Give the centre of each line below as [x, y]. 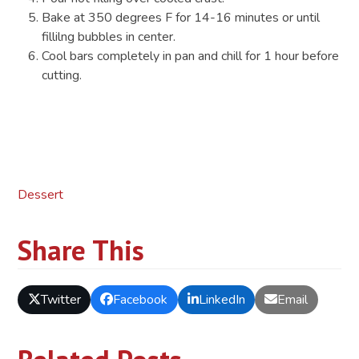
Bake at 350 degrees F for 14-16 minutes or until [181, 17]
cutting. [62, 75]
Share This [81, 250]
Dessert [41, 194]
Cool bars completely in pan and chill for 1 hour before [191, 56]
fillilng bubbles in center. [109, 36]
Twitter [61, 300]
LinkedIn [222, 300]
